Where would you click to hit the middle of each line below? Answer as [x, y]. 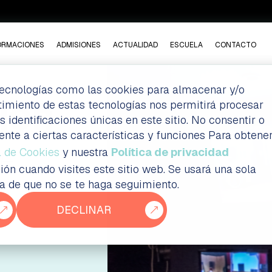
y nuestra [85, 152]
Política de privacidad [170, 152]
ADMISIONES [79, 45]
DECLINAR [84, 210]
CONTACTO [236, 45]
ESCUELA [186, 45]
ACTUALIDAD [135, 45]
